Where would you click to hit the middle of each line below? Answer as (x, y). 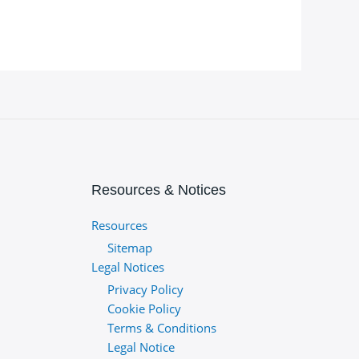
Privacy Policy (145, 289)
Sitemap (129, 247)
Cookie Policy (144, 308)
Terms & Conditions (161, 327)
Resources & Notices (158, 190)
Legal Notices (127, 266)
